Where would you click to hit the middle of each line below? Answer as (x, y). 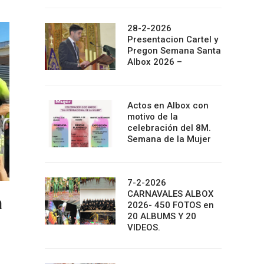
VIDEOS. (144, 227)
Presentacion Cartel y (173, 39)
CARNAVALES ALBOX (170, 194)
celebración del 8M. (169, 128)
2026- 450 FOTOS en (171, 205)
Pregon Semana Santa (174, 51)
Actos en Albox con (168, 105)
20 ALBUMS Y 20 (162, 216)
